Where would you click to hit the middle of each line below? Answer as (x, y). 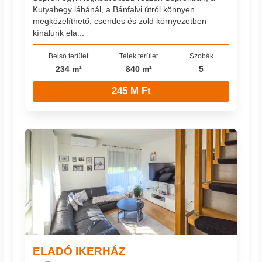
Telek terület (139, 56)
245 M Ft (131, 91)
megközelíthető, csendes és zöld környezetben (120, 21)
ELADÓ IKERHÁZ (80, 251)
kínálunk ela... (59, 33)
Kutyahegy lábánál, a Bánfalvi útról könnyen (114, 10)
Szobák (201, 56)
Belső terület (69, 56)
